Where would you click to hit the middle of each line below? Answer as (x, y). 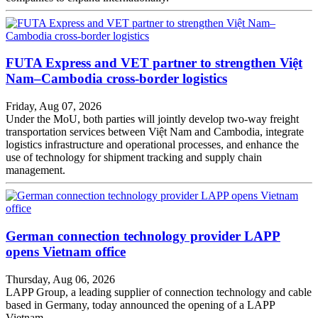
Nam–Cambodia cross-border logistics (116, 79)
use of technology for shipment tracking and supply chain (134, 158)
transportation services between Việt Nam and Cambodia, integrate (155, 132)
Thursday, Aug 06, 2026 (60, 279)
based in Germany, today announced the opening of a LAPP (140, 305)
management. (35, 170)
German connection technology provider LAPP (143, 236)
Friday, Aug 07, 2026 (54, 106)
